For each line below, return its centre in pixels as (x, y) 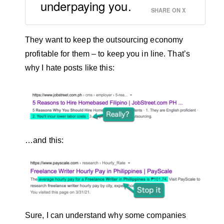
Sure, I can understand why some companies (106, 215)
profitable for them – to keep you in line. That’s (107, 54)
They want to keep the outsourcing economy (104, 40)
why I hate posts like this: (70, 68)
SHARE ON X (168, 10)
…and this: (44, 140)
